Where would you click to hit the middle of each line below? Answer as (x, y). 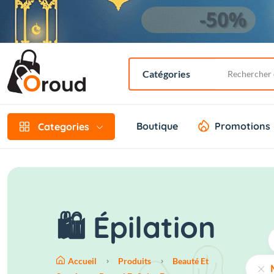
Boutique (157, 126)
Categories (64, 126)
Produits (135, 261)
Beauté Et (191, 261)
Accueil (82, 261)
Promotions (243, 126)
